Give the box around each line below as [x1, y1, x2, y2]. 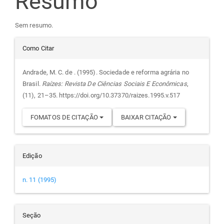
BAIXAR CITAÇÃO [121, 113, 173, 121]
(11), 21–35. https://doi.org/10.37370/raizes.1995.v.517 [22, 91, 180, 99]
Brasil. [22, 79, 42, 87]
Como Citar [22, 44, 54, 52]
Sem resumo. [15, 21, 53, 29]
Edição [22, 151, 42, 159]
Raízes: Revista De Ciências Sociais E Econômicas [41, 79, 187, 87]
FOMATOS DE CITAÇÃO [30, 113, 99, 121]
